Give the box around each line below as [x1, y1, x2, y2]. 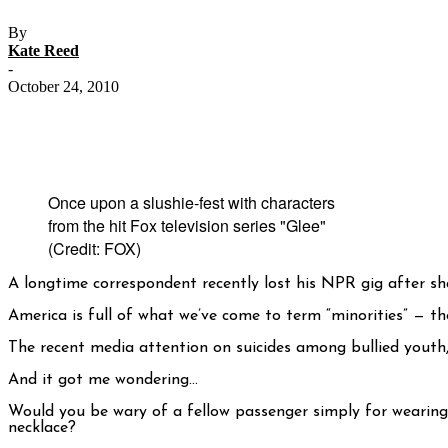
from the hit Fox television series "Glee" [48, 214, 326, 238]
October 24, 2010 [8, 78, 119, 96]
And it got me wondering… [8, 372, 198, 389]
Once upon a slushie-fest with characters [48, 191, 335, 215]
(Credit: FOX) [48, 237, 141, 261]
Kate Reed [8, 42, 79, 60]
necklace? [8, 420, 76, 437]
